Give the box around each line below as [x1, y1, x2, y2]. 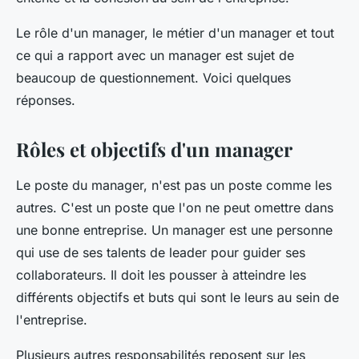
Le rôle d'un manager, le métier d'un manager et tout [16, 25, 334, 41]
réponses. [16, 92, 79, 108]
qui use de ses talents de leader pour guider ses [16, 244, 305, 260]
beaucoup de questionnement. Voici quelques [16, 70, 291, 86]
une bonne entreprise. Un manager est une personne [16, 222, 333, 238]
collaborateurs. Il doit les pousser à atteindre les [16, 267, 306, 283]
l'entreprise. [16, 312, 91, 328]
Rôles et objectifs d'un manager [16, 136, 297, 162]
